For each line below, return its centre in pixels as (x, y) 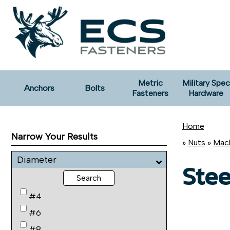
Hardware (206, 93)
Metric (150, 83)
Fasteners (150, 93)
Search (89, 178)
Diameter (37, 160)
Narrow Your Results (54, 137)
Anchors (39, 88)
